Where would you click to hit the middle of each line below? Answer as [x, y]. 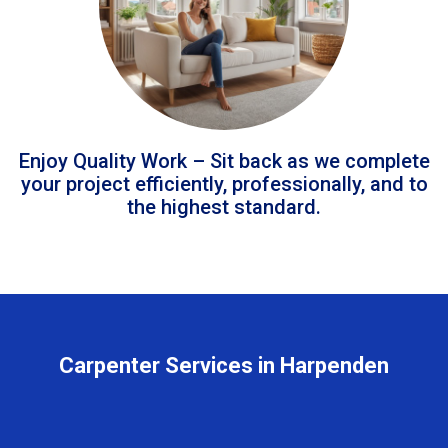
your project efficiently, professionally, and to [224, 183]
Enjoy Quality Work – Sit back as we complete [224, 160]
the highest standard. [224, 206]
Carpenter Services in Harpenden [224, 365]
